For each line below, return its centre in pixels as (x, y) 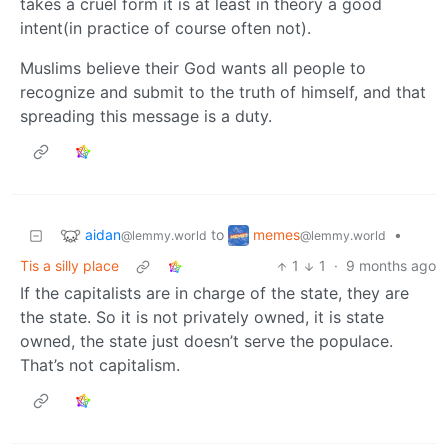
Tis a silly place (69, 266)
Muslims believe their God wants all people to (193, 68)
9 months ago (391, 266)
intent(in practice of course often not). (165, 28)
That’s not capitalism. (100, 365)
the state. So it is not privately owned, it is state (202, 317)
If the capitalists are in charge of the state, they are (214, 293)
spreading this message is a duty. (146, 116)
